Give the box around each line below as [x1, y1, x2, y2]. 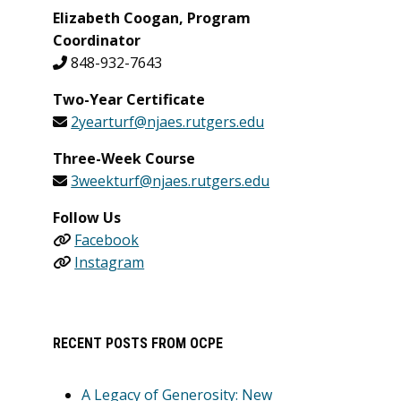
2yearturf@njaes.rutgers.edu [71, 112, 265, 132]
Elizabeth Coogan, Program [53, 8, 252, 28]
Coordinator [53, 30, 141, 50]
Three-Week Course [53, 149, 196, 168]
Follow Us [53, 208, 122, 227]
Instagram [74, 252, 145, 272]
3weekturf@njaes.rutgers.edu [71, 171, 270, 191]
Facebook [74, 230, 140, 250]
